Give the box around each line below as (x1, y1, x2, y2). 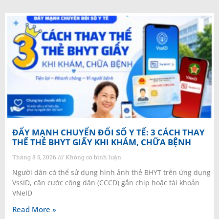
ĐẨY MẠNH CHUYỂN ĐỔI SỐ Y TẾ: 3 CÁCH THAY (12, 127, 205, 138)
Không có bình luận (64, 153, 121, 161)
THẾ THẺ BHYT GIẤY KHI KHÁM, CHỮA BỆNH (12, 136, 191, 148)
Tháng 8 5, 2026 (12, 153, 58, 161)
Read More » (12, 204, 56, 215)
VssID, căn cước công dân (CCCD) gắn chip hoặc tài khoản (12, 178, 199, 188)
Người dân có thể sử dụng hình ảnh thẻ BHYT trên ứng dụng (12, 168, 211, 177)
